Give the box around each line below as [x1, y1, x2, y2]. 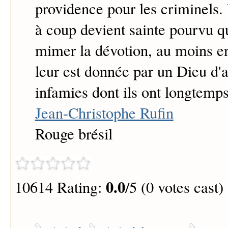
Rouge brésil [35, 123, 112, 145]
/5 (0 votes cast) [125, 176, 223, 197]
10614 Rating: [14, 176, 106, 197]
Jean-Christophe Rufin [35, 102, 174, 124]
